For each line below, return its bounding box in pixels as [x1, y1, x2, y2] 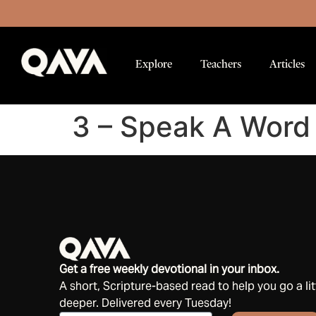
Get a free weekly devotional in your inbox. [59, 262, 279, 277]
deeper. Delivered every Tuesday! [59, 296, 231, 311]
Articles [269, 57, 305, 71]
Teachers [200, 57, 241, 71]
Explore [135, 57, 172, 71]
